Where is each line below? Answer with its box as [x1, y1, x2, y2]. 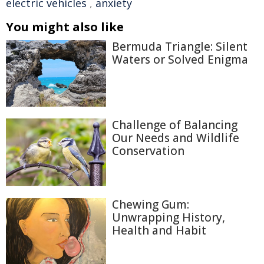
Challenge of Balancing [112, 117, 237, 133]
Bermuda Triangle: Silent [112, 39, 247, 54]
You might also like [6, 19, 124, 35]
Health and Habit [112, 222, 206, 238]
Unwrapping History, [112, 209, 225, 225]
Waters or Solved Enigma [112, 52, 248, 67]
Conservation [112, 143, 184, 159]
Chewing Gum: [112, 196, 189, 212]
